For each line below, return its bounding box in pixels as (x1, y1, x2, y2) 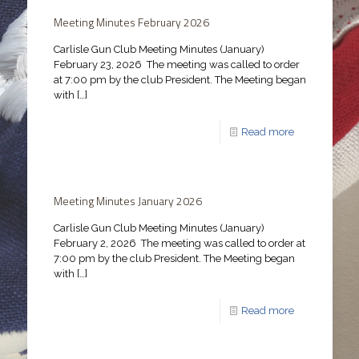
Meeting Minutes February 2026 (53, 13, 209, 30)
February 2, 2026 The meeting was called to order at (53, 236, 305, 249)
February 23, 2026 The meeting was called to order (53, 58, 300, 71)
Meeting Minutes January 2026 (53, 192, 202, 209)
